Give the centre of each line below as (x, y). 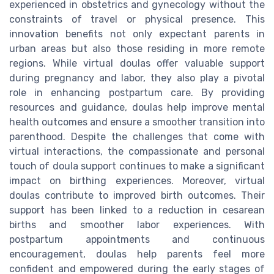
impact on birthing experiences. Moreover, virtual (137, 181)
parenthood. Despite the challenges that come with (137, 137)
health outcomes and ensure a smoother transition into (137, 122)
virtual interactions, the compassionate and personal (137, 152)
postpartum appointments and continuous (137, 240)
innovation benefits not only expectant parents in (137, 34)
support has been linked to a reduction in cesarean (137, 210)
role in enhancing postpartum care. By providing (137, 93)
